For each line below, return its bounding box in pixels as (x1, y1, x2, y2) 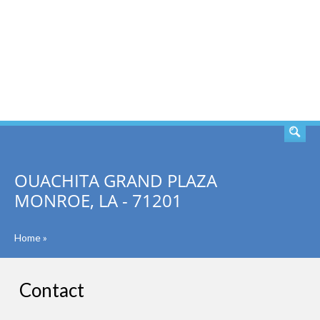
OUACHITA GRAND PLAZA (14, 169, 217, 192)
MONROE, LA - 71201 (14, 189, 182, 212)
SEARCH (236, 52, 289, 69)
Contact (19, 279, 84, 301)
